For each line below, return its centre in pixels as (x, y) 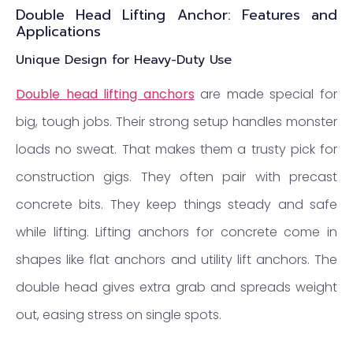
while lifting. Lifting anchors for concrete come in (176, 232)
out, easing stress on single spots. (119, 314)
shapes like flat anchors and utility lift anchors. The (176, 259)
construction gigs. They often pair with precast (176, 176)
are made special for (266, 94)
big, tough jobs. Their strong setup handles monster (176, 121)
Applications (58, 31)
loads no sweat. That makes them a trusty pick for (176, 149)
